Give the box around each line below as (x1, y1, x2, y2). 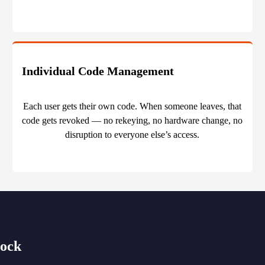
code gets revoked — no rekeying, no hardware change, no (22, 115, 243, 126)
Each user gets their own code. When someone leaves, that (23, 101, 242, 112)
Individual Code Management (21, 64, 174, 78)
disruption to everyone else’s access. (65, 130, 200, 140)
